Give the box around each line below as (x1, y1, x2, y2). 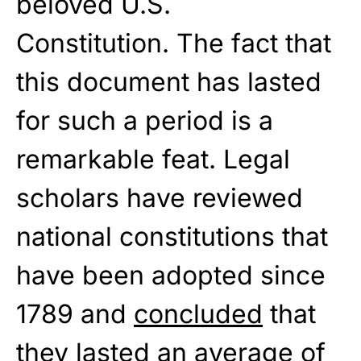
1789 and (16, 298, 134, 330)
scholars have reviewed (16, 182, 303, 214)
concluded (134, 298, 263, 330)
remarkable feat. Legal (16, 143, 290, 176)
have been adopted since (16, 259, 326, 292)
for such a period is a (16, 105, 273, 137)
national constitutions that (16, 221, 328, 253)
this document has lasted (16, 66, 322, 98)
